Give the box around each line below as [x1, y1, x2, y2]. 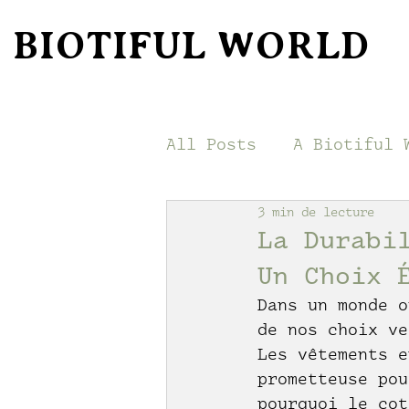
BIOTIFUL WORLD [12, 23, 371, 68]
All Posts [166, 134, 257, 155]
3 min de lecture [257, 204, 374, 220]
